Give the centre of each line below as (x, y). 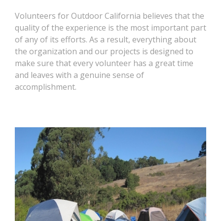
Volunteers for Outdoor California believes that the (110, 16)
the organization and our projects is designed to (104, 51)
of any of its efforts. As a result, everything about (106, 39)
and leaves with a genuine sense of (79, 75)
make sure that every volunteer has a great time (104, 63)
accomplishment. (46, 87)
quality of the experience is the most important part (110, 27)
